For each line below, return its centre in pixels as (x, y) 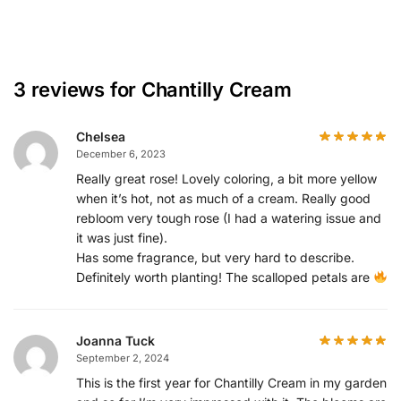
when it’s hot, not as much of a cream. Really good (223, 198)
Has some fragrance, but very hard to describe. (215, 257)
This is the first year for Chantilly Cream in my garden (231, 382)
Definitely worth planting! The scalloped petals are (225, 277)
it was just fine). (122, 237)
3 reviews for (77, 89)
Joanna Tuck (115, 340)
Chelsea (101, 136)
